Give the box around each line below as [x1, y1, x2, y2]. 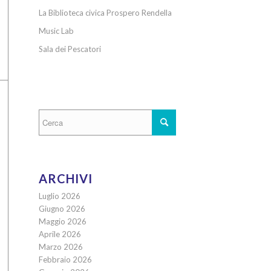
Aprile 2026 [38, 229, 81, 239]
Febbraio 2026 [38, 255, 92, 264]
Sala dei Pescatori [38, 44, 101, 54]
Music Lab [38, 26, 74, 36]
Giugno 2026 [38, 204, 85, 214]
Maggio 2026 [38, 217, 87, 226]
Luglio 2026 [38, 191, 80, 201]
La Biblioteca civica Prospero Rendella [38, 8, 172, 18]
